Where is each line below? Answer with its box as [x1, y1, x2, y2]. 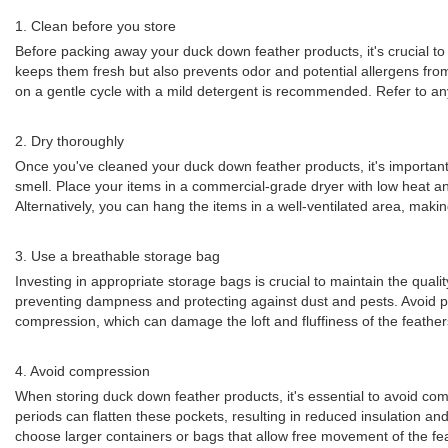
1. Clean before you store [15, 18, 176, 34]
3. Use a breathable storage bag [15, 248, 220, 264]
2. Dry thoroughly [15, 133, 124, 149]
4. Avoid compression [15, 363, 150, 379]
